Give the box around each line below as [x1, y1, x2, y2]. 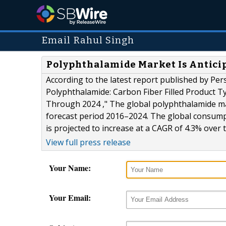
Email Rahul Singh [41, 35, 135, 46]
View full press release [46, 137, 131, 148]
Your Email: [49, 192, 91, 204]
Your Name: [49, 162, 91, 174]
